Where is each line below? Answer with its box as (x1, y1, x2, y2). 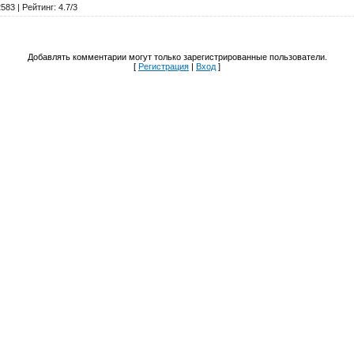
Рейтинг (21, 2, 54, 13)
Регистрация (138, 62, 189, 72)
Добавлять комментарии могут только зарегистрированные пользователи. (27, 52, 327, 62)
